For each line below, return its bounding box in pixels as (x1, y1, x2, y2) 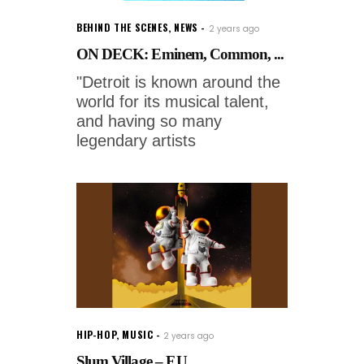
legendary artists (76, 132, 196, 150)
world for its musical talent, (76, 93, 269, 111)
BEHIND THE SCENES (76, 20, 169, 35)
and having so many (76, 112, 222, 131)
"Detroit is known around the (76, 73, 280, 92)
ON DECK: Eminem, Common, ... (76, 45, 284, 63)
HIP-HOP (76, 327, 117, 342)
